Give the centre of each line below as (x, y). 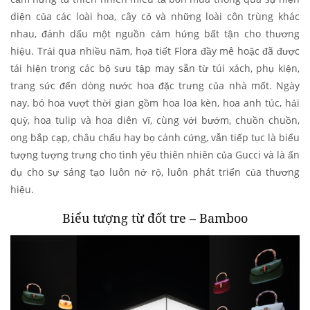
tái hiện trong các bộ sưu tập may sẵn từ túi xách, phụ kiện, (155, 68)
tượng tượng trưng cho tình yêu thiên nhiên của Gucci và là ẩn (155, 154)
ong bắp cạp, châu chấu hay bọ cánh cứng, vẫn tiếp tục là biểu (155, 137)
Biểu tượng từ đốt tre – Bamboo (155, 218)
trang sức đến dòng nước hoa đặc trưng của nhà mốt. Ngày (155, 85)
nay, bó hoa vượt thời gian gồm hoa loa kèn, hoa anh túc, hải (155, 102)
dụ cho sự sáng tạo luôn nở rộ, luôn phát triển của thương (155, 172)
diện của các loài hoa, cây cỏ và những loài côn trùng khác (155, 16)
